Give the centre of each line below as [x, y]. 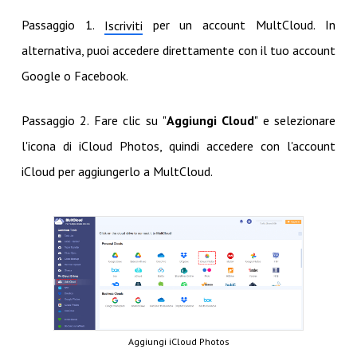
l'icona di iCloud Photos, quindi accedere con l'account [178, 146]
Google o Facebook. [75, 76]
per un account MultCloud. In [239, 25]
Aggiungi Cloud [210, 121]
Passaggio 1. [63, 25]
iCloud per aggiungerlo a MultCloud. [117, 172]
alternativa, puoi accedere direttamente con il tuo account [178, 51]
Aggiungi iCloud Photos [178, 341]
